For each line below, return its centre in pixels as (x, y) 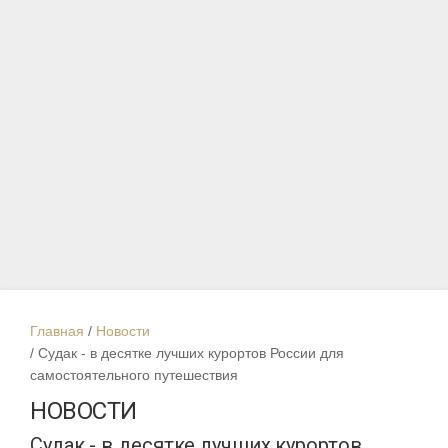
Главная (57, 331)
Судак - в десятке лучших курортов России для (191, 353)
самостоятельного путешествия (134, 375)
